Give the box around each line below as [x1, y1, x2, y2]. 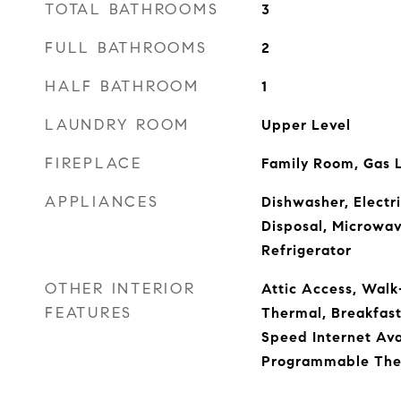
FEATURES [45, 303, 132, 322]
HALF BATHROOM [45, 77, 200, 96]
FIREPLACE [45, 154, 142, 173]
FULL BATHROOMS [45, 38, 208, 57]
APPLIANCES [45, 192, 159, 211]
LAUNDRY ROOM [45, 115, 190, 134]
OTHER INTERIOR [45, 279, 196, 298]
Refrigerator [260, 242, 352, 259]
